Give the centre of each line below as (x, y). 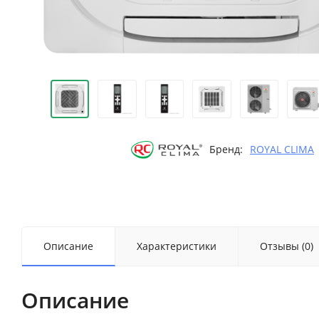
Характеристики (177, 246)
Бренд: (226, 150)
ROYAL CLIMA (282, 150)
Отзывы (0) (287, 246)
